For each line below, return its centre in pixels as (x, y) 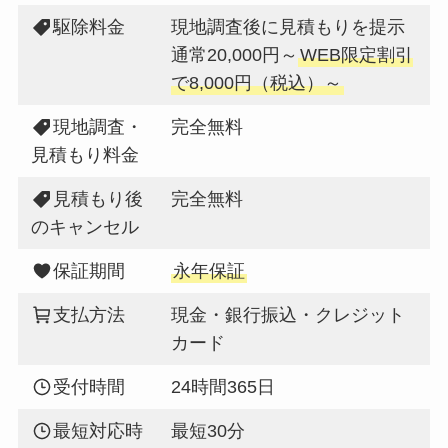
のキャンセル (85, 226)
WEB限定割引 (357, 54)
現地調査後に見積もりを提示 (288, 26)
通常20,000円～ (235, 54)
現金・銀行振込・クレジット (288, 314)
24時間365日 (223, 386)
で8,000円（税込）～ (257, 82)
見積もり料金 (85, 154)
